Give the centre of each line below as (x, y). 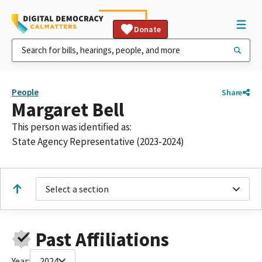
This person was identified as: (72, 127)
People (25, 92)
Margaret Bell (68, 110)
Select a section (77, 189)
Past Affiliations (102, 239)
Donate (147, 29)
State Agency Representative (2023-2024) (98, 142)
